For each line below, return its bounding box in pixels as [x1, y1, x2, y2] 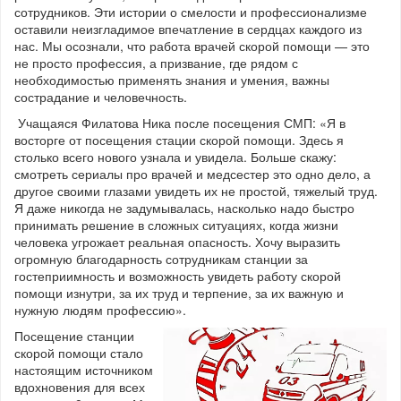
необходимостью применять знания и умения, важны [14, 71, 329, 89]
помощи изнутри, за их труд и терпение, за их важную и [14, 284, 344, 302]
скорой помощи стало [14, 344, 143, 362]
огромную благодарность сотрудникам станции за [14, 250, 308, 268]
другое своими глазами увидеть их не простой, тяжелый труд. [14, 182, 378, 200]
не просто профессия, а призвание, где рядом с [14, 54, 298, 72]
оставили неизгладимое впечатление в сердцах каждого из [14, 20, 362, 38]
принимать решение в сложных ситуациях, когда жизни [14, 216, 338, 234]
